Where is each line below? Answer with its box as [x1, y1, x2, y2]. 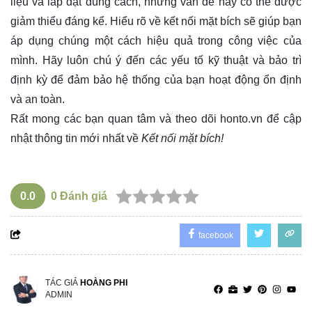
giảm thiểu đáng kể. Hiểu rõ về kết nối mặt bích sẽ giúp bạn [10, 15, 302, 28]
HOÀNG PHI [80, 278, 127, 288]
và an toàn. [10, 93, 65, 106]
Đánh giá [57, 190, 107, 203]
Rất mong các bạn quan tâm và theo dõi [10, 113, 221, 125]
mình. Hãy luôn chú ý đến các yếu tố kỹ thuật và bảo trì [10, 54, 302, 67]
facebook [196, 231, 233, 241]
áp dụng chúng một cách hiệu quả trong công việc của [10, 35, 302, 47]
